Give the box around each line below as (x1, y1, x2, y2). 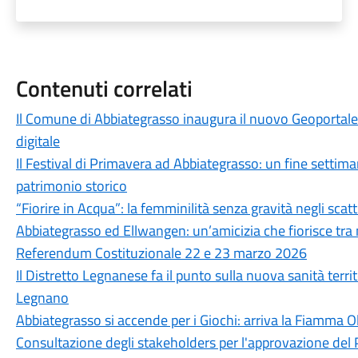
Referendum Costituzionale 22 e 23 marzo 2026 (15, 242, 307, 264)
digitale (15, 130, 60, 152)
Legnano (15, 287, 69, 308)
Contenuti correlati (15, 71, 193, 105)
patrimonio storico (15, 175, 127, 197)
